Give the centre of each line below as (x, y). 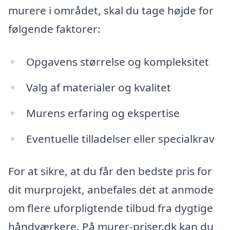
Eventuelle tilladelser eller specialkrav (120, 138)
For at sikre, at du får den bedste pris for (110, 171)
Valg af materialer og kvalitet (98, 87)
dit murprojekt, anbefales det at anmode (111, 190)
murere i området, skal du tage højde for (111, 11)
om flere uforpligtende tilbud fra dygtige (111, 208)
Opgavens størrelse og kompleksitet (117, 61)
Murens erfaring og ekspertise (103, 113)
